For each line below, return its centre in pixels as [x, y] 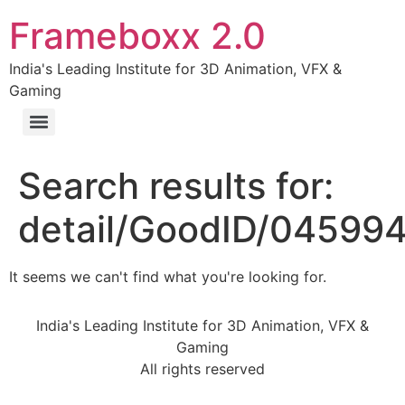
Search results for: [176, 186]
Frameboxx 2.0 [137, 36]
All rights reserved [202, 369]
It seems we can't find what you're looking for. [168, 277]
